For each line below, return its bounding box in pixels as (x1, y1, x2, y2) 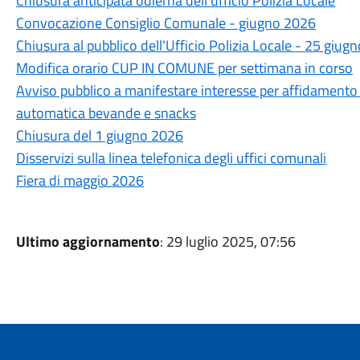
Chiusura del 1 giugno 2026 (15, 125, 183, 146)
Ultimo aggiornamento (15, 231, 160, 252)
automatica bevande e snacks (15, 102, 196, 124)
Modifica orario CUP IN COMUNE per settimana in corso (15, 57, 353, 79)
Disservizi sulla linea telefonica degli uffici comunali (15, 147, 326, 169)
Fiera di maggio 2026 (15, 170, 144, 191)
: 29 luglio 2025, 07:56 (159, 231, 296, 252)
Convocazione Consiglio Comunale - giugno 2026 (15, 12, 316, 34)
